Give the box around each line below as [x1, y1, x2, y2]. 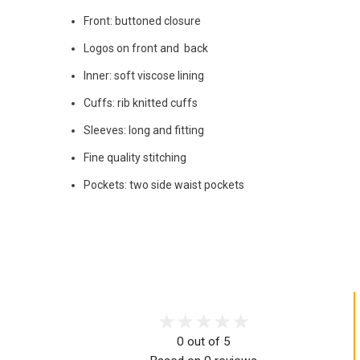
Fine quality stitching [84, 150, 189, 164]
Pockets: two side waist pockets [84, 178, 247, 191]
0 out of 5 [176, 334, 231, 350]
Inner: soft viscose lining [84, 68, 204, 82]
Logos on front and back [84, 41, 208, 55]
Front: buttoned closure [84, 14, 201, 27]
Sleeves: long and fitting [84, 123, 204, 137]
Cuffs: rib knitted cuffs [84, 96, 198, 109]
